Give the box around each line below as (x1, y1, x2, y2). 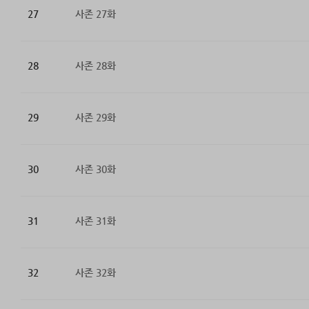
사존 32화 (74, 267, 116, 279)
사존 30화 (74, 163, 116, 175)
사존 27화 (74, 8, 116, 20)
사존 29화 (74, 112, 116, 123)
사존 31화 (74, 215, 116, 227)
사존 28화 (74, 60, 116, 72)
